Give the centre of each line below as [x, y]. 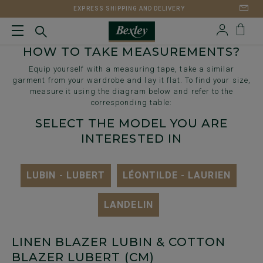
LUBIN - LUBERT [66, 175]
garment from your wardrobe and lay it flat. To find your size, [131, 80]
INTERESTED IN [131, 139]
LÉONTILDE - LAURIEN [176, 175]
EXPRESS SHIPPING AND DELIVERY [129, 9]
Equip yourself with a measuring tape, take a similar [131, 69]
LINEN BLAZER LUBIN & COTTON [119, 242]
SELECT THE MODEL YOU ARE [131, 123]
